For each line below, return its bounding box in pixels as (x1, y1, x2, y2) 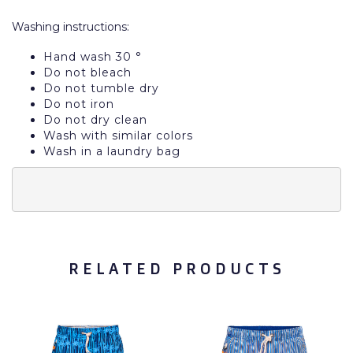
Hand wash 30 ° (43, 50, 142, 64)
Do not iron (43, 97, 114, 111)
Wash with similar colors (43, 128, 193, 143)
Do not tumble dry (43, 81, 159, 95)
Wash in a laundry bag (43, 144, 180, 158)
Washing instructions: (12, 20, 129, 34)
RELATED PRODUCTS (68, 258, 285, 278)
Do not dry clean (43, 113, 147, 127)
